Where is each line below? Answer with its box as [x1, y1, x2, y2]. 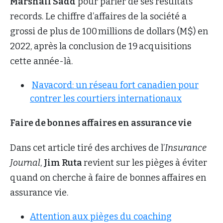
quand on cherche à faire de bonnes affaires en [10, 172, 206, 183]
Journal [10, 157, 40, 168]
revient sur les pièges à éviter [84, 157, 207, 168]
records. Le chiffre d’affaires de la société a [10, 10, 187, 22]
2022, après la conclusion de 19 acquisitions [10, 40, 191, 52]
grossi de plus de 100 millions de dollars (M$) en [10, 25, 208, 37]
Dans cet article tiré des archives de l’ [10, 142, 165, 153]
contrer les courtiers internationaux [30, 93, 182, 104]
